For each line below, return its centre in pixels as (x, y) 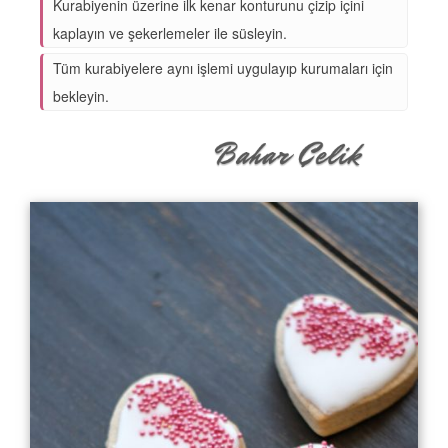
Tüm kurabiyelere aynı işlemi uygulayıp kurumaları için (223, 67)
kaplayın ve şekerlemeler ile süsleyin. (170, 32)
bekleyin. (81, 95)
